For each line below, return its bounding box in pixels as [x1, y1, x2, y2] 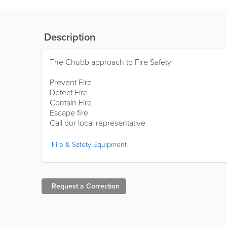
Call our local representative [50, 117, 145, 128]
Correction [86, 181, 120, 191]
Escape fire [50, 107, 88, 118]
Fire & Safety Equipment [52, 139, 127, 149]
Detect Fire [50, 87, 88, 98]
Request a [52, 181, 84, 191]
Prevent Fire [50, 77, 92, 88]
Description [42, 29, 95, 44]
